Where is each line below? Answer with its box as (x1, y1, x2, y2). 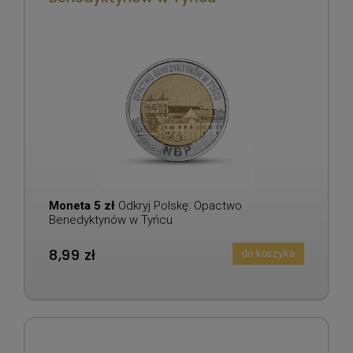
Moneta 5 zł (49, 198, 118, 213)
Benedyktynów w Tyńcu (49, 212, 173, 227)
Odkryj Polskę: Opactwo (118, 198, 242, 213)
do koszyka (241, 247, 295, 260)
